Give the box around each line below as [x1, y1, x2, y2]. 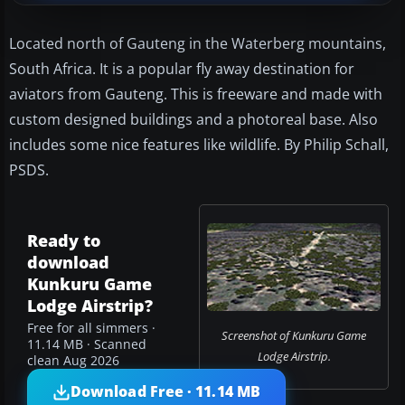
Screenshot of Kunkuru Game [221, 326, 366, 344]
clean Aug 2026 [27, 352, 119, 369]
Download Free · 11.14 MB [71, 381, 260, 402]
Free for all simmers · [27, 319, 155, 336]
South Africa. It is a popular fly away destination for [9, 58, 354, 79]
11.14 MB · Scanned [27, 335, 146, 353]
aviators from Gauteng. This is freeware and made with [9, 83, 382, 104]
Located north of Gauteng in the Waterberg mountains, [9, 33, 386, 53]
